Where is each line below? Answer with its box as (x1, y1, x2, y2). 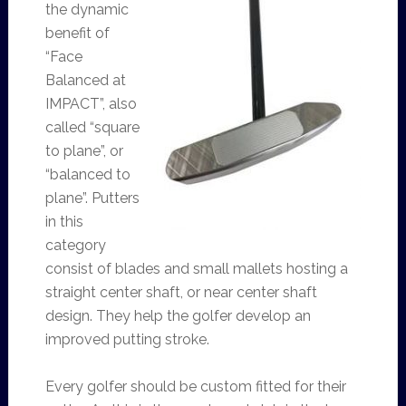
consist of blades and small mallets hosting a (44, 260, 348, 277)
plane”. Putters (44, 189, 140, 207)
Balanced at (44, 72, 126, 89)
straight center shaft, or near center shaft (44, 284, 317, 301)
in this (44, 213, 83, 230)
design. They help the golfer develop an (44, 307, 311, 324)
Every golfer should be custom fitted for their (44, 378, 346, 395)
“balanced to (44, 166, 130, 183)
